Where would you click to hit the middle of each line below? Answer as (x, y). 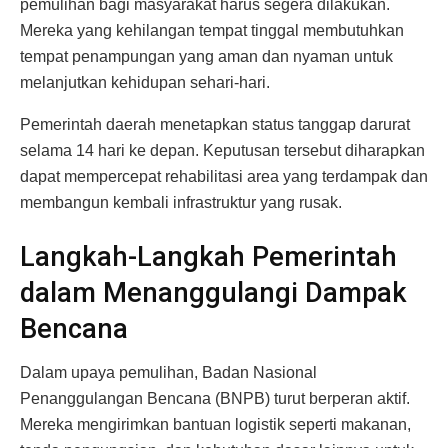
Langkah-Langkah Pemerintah (208, 256)
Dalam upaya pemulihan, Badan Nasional (168, 373)
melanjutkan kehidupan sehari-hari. (145, 83)
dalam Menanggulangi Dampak (213, 292)
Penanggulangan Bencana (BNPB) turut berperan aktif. (215, 399)
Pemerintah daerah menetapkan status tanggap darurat (215, 125)
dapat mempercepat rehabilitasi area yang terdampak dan (224, 177)
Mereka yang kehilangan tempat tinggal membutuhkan (212, 31)
